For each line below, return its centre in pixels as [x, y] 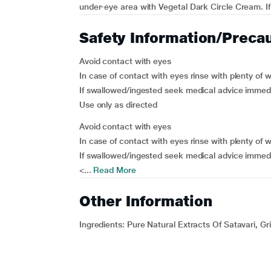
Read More [113, 170]
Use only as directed [118, 105]
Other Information [145, 201]
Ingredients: [103, 224]
